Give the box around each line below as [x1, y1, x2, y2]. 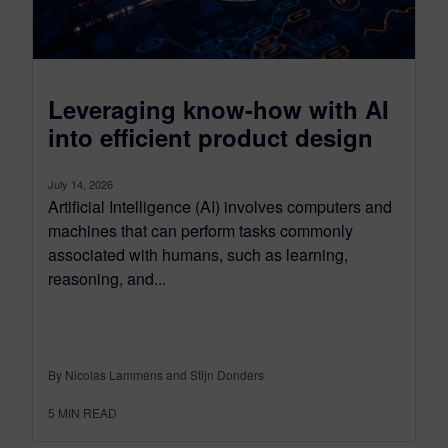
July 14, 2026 [48, 176, 113, 193]
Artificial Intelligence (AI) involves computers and [48, 195, 392, 219]
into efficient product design [48, 120, 373, 155]
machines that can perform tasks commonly [48, 219, 353, 243]
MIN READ [58, 404, 117, 422]
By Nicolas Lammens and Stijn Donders [48, 366, 264, 384]
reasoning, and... [48, 267, 166, 291]
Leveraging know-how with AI [48, 92, 389, 127]
